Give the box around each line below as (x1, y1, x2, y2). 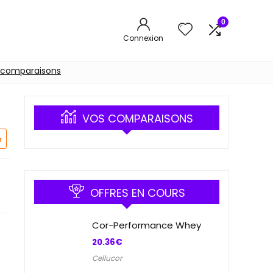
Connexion (123, 33, 163, 43)
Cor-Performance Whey (92, 219, 201, 232)
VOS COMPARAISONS (82, 111, 193, 126)
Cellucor (92, 253, 122, 263)
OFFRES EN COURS (90, 185, 185, 200)
